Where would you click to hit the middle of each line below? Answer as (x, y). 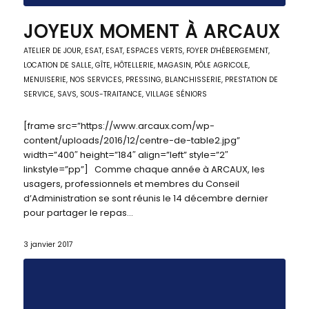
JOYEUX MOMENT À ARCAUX (151, 32)
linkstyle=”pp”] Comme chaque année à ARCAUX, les (144, 169)
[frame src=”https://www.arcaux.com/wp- (119, 126)
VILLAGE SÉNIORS (176, 94)
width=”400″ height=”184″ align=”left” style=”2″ (126, 155)
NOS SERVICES (96, 80)
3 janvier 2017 (48, 245)
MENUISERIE (44, 80)
